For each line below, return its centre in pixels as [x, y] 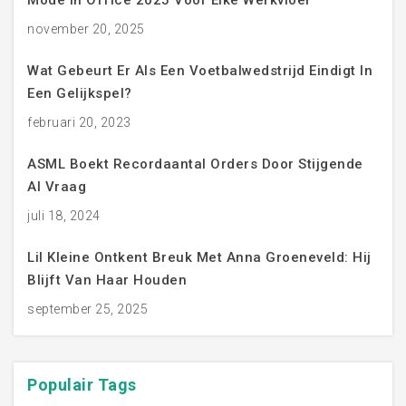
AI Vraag [57, 187]
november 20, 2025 [86, 29]
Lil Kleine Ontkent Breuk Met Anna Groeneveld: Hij [199, 258]
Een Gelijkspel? [80, 94]
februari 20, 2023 [79, 123]
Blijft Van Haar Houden [107, 280]
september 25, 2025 [87, 309]
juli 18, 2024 [64, 216]
